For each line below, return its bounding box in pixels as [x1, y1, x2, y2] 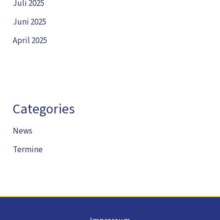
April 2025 [13, 35, 48, 47]
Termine [13, 144, 43, 156]
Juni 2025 [13, 16, 47, 28]
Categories [13, 99, 75, 119]
